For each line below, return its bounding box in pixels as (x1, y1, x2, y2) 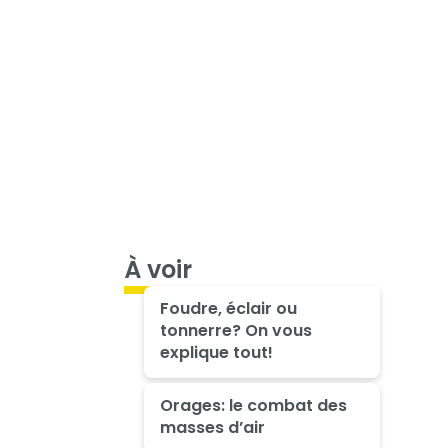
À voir (124, 253, 192, 287)
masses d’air (159, 416, 265, 440)
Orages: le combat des (159, 394, 347, 418)
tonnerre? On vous (159, 319, 312, 343)
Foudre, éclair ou (159, 297, 297, 321)
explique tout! (159, 341, 273, 365)
